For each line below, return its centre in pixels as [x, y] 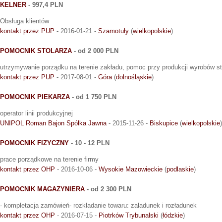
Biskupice [164, 123]
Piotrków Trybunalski [129, 216]
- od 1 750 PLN [93, 97]
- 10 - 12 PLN [89, 143]
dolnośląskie [134, 77]
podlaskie [180, 169]
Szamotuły [113, 31]
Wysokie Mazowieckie [131, 169]
